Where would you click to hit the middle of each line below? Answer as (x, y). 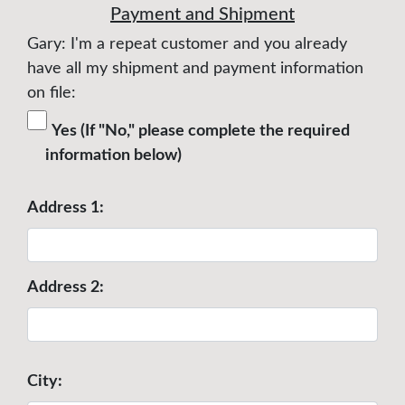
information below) (113, 156)
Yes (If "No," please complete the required (198, 132)
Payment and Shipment (202, 15)
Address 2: (66, 288)
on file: (52, 94)
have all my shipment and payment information (195, 69)
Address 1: (66, 208)
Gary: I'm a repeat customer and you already (187, 45)
